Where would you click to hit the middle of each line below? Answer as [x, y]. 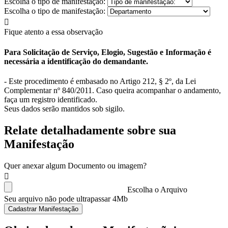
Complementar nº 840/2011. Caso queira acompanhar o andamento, [112, 90]
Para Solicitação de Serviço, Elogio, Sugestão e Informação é [108, 52]
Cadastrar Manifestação [43, 209]
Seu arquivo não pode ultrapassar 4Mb [66, 198]
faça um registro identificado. [51, 99]
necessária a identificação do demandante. [76, 61]
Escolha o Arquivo [157, 189]
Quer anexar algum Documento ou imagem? [75, 165]
